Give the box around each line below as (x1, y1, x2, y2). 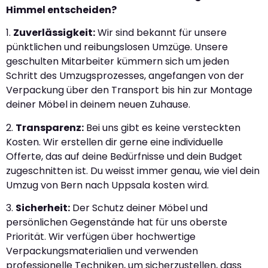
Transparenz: (16, 120, 84, 135)
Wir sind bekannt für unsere (95, 26, 227, 40)
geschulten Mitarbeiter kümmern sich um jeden (6, 54, 229, 69)
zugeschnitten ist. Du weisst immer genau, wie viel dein (6, 163, 260, 178)
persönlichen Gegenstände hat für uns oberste (6, 215, 227, 230)
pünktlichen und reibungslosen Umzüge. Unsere (6, 40, 228, 54)
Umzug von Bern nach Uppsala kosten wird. (6, 178, 209, 192)
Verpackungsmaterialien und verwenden (6, 244, 198, 258)
